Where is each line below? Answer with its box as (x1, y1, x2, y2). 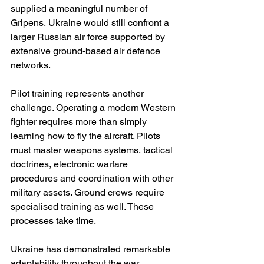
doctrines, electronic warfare (11, 159, 130, 170)
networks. (11, 60, 51, 71)
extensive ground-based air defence (11, 45, 163, 57)
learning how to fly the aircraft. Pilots (11, 130, 163, 142)
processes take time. (11, 215, 96, 227)
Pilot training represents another (11, 88, 146, 100)
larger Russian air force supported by (11, 31, 167, 43)
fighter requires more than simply (11, 116, 149, 128)
